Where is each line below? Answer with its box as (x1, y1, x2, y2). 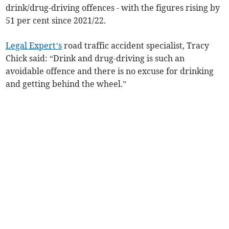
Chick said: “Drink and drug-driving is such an (6, 53, 185, 64)
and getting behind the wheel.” (6, 79, 127, 89)
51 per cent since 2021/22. (6, 15, 106, 26)
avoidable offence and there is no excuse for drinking (6, 66, 214, 77)
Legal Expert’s (6, 40, 62, 51)
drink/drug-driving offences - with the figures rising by (6, 3, 220, 13)
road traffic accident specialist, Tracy (62, 40, 210, 51)
